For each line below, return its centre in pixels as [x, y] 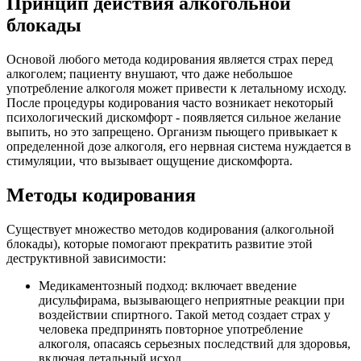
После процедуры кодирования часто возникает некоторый [170, 102]
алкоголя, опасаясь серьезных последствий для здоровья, [195, 343]
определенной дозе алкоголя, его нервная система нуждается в [179, 146]
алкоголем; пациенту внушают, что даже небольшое [149, 73]
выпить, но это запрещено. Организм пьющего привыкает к [172, 131]
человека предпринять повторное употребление [171, 329]
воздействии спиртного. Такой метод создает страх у [185, 314]
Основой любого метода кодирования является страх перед [170, 59]
